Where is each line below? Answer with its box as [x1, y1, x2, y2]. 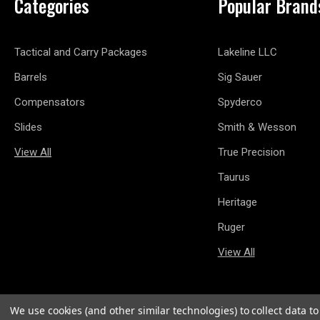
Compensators [14, 96, 85, 109]
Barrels [14, 71, 47, 84]
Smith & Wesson [217, 121, 296, 134]
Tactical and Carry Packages [14, 46, 147, 59]
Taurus [217, 171, 250, 184]
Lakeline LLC [217, 46, 277, 59]
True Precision [217, 146, 285, 159]
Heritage [217, 196, 257, 209]
